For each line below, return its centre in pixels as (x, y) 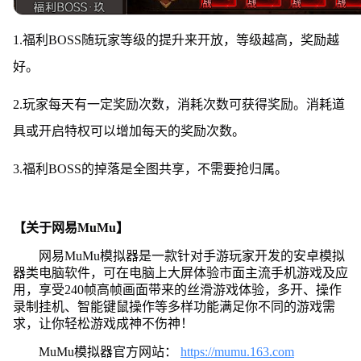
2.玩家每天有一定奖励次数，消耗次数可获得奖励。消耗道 (178, 104)
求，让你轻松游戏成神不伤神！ (103, 323)
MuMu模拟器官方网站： (109, 351)
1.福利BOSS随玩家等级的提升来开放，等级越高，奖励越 (176, 39)
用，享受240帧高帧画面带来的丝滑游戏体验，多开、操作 (177, 289)
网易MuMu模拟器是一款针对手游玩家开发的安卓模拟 (191, 255)
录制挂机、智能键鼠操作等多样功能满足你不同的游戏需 (174, 306)
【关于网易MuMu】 (71, 227)
